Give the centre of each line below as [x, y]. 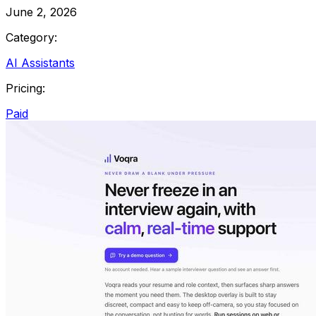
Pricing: [25, 88]
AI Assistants [40, 62]
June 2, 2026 [41, 12]
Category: [31, 37]
